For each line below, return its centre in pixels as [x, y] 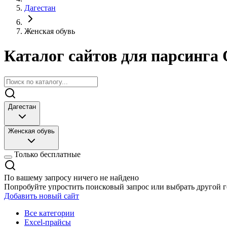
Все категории [49, 213]
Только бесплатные [47, 154]
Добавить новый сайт [42, 196]
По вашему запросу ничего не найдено [71, 177]
